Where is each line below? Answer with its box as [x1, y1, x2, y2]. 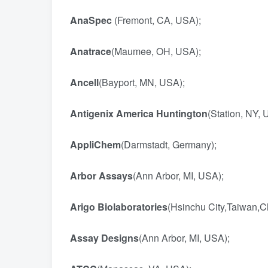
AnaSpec [70, 13, 112, 27]
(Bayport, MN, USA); [99, 75, 185, 89]
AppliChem [70, 138, 121, 151]
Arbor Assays [70, 169, 133, 182]
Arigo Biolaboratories [70, 200, 167, 214]
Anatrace [70, 44, 111, 58]
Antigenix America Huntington [70, 106, 208, 120]
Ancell [70, 75, 99, 89]
